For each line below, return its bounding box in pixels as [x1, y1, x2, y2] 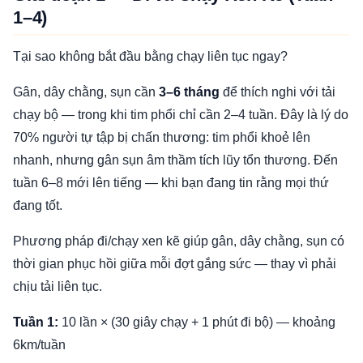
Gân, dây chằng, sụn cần [13, 85, 159, 99]
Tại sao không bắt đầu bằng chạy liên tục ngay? [13, 49, 288, 63]
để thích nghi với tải [220, 85, 335, 99]
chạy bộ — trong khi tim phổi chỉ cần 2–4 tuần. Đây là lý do [13, 108, 348, 122]
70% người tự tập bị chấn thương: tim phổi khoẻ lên [13, 130, 310, 144]
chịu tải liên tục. [13, 280, 102, 293]
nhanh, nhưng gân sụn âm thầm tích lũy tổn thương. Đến [13, 153, 338, 167]
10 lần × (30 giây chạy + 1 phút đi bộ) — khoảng [58, 315, 335, 329]
